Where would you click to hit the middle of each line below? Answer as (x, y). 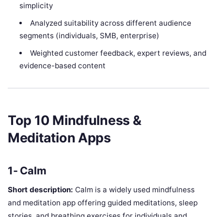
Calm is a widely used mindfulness (134, 189)
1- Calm (27, 170)
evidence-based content (63, 65)
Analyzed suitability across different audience (110, 23)
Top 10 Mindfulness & (75, 121)
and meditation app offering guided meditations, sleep (103, 202)
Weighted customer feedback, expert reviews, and (118, 53)
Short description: (40, 189)
